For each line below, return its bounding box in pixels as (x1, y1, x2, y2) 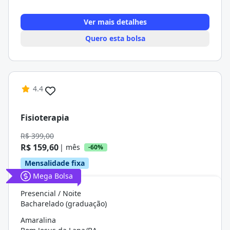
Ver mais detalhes (83, 17, 147, 27)
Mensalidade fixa (25, 158, 85, 168)
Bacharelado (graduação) (21, 199, 107, 208)
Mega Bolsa (33, 171, 73, 181)
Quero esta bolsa (85, 33, 145, 43)
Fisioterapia (21, 111, 69, 123)
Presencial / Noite (21, 188, 81, 198)
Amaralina (21, 215, 56, 225)
